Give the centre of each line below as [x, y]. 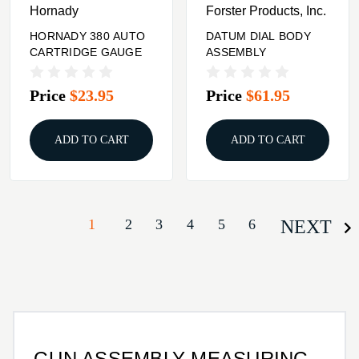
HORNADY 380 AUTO [87, 36]
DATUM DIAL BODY [258, 36]
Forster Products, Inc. [266, 11]
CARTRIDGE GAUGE [86, 52]
